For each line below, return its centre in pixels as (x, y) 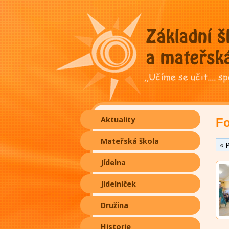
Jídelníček (118, 184)
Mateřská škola (130, 141)
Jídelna (113, 162)
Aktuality (118, 119)
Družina (114, 205)
